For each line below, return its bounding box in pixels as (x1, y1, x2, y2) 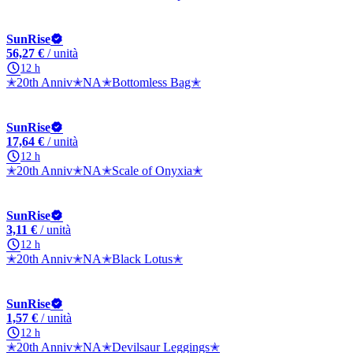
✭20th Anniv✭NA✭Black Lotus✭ (6, 252, 183, 266)
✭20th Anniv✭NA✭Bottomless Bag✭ (6, 76, 201, 89)
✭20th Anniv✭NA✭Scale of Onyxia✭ (6, 164, 203, 177)
